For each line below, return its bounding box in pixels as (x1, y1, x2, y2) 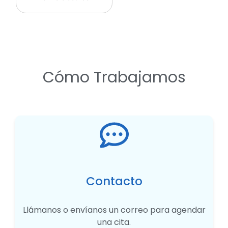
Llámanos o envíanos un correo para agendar (22, 204, 206, 216)
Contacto (85, 173, 142, 189)
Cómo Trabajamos (42, 66, 186, 88)
